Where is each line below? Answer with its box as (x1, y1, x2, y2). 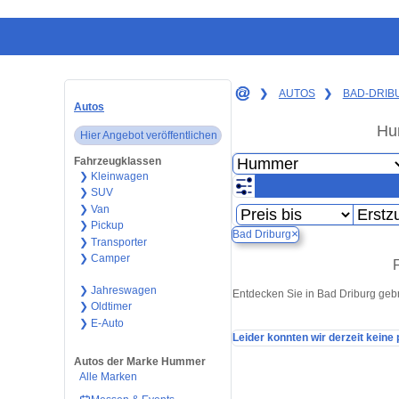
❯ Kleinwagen (78, 169, 149, 183)
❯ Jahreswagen (78, 283, 157, 297)
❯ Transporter (78, 235, 147, 248)
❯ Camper (78, 252, 130, 265)
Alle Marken (78, 370, 137, 384)
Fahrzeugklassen (74, 154, 161, 167)
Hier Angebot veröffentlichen (79, 128, 217, 142)
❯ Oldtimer (78, 300, 132, 313)
